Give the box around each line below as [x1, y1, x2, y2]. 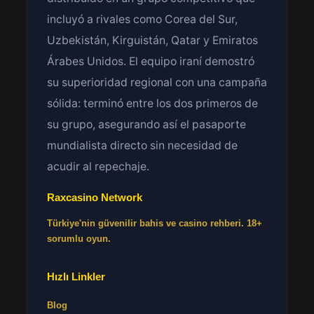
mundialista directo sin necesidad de [47, 139, 238, 152]
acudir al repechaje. [47, 160, 149, 173]
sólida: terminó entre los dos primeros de [47, 97, 258, 110]
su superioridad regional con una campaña [47, 76, 267, 89]
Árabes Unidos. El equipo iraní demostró [47, 55, 254, 68]
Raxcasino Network [47, 191, 142, 203]
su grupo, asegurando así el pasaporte [47, 118, 246, 131]
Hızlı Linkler [47, 271, 105, 282]
